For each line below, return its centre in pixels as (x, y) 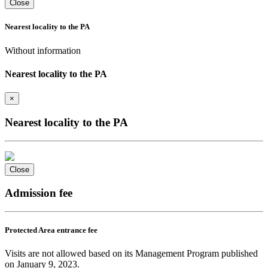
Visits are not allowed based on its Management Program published (131, 254)
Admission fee (39, 193)
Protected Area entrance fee (51, 230)
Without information (43, 50)
